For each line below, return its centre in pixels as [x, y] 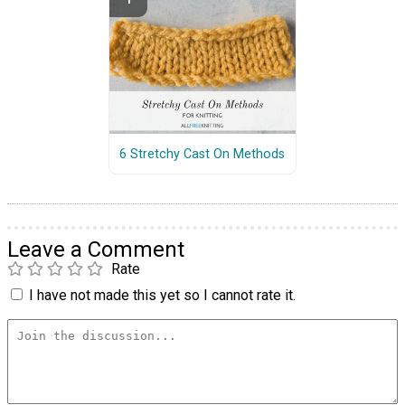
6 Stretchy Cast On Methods [202, 154]
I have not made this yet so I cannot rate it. [162, 296]
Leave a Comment [96, 250]
